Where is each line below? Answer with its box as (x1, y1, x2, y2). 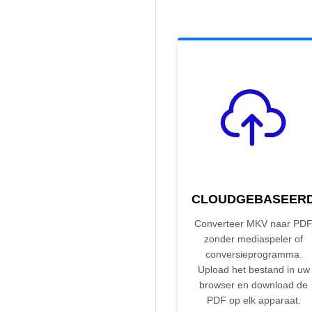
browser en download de (199, 279, 308, 291)
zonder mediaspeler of (204, 233, 303, 245)
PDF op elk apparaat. (206, 295, 301, 306)
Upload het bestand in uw (197, 264, 310, 276)
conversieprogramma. (205, 249, 302, 260)
